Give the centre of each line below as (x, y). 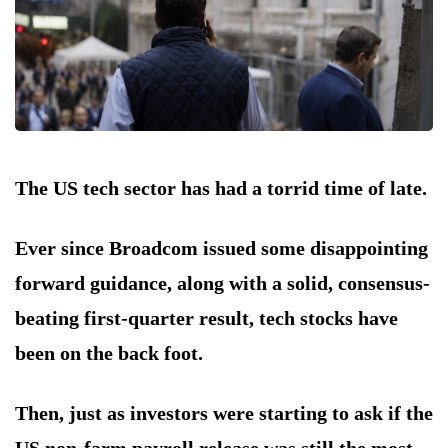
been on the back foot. (109, 353)
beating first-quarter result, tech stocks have (206, 318)
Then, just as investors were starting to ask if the (224, 413)
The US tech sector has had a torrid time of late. (221, 188)
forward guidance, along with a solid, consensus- (222, 283)
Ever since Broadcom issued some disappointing (221, 248)
